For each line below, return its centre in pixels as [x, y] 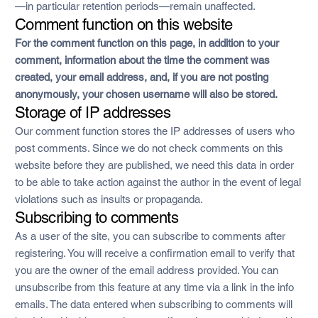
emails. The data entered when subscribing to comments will [153, 304]
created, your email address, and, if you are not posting [141, 77]
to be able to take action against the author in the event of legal [158, 182]
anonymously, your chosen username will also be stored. [146, 94]
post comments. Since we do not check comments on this [149, 148]
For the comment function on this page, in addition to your [147, 43]
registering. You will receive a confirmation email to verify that [154, 253]
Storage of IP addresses [93, 112]
